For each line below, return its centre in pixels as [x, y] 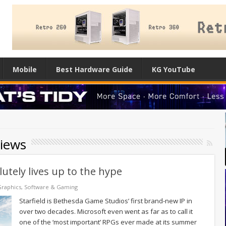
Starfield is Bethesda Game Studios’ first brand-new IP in [106, 201]
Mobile [25, 69]
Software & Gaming [51, 187]
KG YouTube [174, 69]
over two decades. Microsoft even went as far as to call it [106, 211]
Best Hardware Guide [94, 69]
